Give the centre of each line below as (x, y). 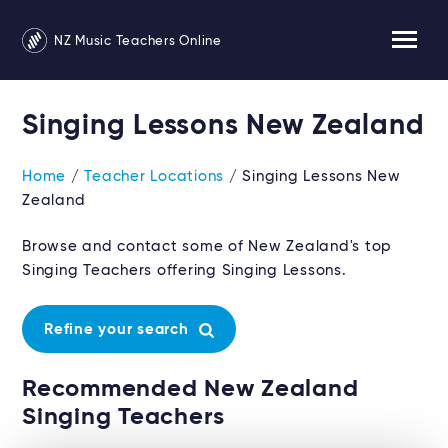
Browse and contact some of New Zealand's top (207, 246)
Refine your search (119, 329)
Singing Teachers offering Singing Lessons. (184, 270)
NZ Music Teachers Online (136, 41)
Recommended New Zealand (190, 388)
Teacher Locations (154, 176)
